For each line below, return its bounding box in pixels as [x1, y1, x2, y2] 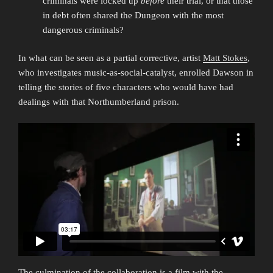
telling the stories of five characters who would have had [18, 82, 233, 93]
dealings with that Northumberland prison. [18, 97, 179, 107]
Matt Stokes [203, 53, 247, 63]
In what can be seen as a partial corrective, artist [18, 53, 203, 63]
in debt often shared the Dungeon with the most [43, 10, 224, 20]
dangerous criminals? [43, 24, 124, 35]
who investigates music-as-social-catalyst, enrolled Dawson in [18, 68, 253, 78]
